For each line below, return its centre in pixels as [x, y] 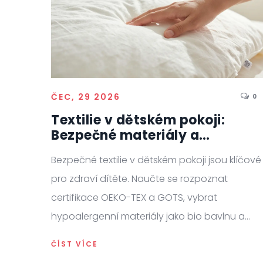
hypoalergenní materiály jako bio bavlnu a [148, 217]
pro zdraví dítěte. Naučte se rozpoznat [139, 179]
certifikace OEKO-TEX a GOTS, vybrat [134, 198]
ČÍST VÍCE [75, 244]
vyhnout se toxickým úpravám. [121, 235]
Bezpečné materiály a [125, 136]
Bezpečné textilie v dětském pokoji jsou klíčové [156, 160]
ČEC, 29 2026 [86, 97]
